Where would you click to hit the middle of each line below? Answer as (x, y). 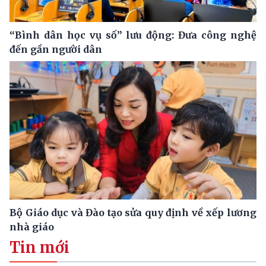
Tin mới (39, 248)
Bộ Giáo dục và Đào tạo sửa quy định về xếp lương (133, 213)
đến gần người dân (56, 49)
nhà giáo (32, 227)
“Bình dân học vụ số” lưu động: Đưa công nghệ (133, 35)
